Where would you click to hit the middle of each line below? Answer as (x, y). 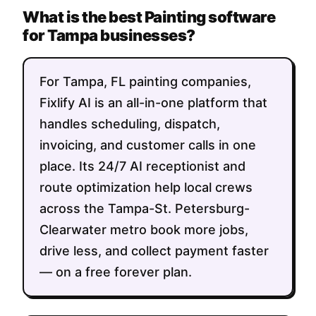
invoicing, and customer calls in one (148, 145)
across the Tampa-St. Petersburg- (145, 209)
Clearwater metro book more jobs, (144, 230)
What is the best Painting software (149, 17)
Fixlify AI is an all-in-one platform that (153, 103)
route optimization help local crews (146, 188)
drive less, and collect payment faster (154, 251)
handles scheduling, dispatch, (130, 124)
